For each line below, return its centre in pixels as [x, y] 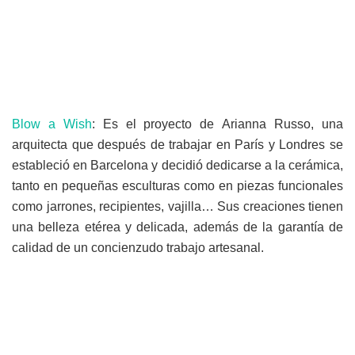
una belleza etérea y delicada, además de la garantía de [177, 227]
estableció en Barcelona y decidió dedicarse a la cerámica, [177, 165]
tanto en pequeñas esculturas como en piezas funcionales [177, 185]
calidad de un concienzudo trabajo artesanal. [138, 247]
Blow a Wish [52, 124]
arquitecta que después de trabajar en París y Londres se [177, 144]
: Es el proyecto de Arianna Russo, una [218, 124]
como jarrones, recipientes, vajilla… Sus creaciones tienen [177, 206]
